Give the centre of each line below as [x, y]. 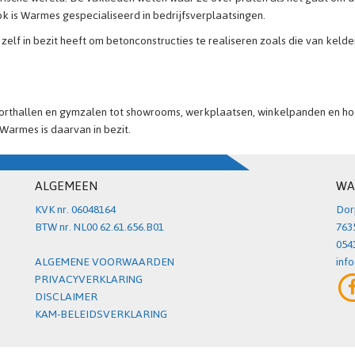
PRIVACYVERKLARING [89, 279]
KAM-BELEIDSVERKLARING [101, 314]
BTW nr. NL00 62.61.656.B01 [99, 227]
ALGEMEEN [66, 186]
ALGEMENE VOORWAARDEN [105, 262]
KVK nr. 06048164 [75, 210]
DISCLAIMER [66, 297]
